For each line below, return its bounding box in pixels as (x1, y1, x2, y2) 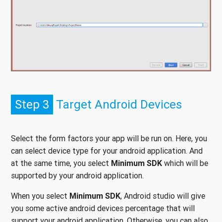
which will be (162, 158, 208, 168)
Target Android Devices (53, 97, 182, 111)
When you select (11, 190, 69, 201)
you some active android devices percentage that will (11, 203, 195, 213)
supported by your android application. (11, 170, 144, 180)
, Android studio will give (120, 190, 205, 201)
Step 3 (15, 97, 49, 111)
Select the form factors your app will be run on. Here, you (11, 133, 207, 143)
